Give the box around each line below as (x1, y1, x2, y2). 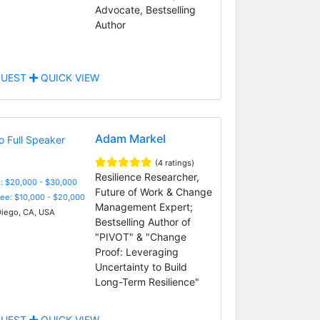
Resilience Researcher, (94, 170, 199, 183)
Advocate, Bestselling (94, 3, 196, 16)
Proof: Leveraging (94, 245, 179, 258)
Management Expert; (94, 200, 193, 213)
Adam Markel (94, 131, 166, 146)
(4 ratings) (154, 157, 194, 168)
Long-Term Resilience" (94, 275, 199, 288)
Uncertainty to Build (94, 260, 187, 273)
